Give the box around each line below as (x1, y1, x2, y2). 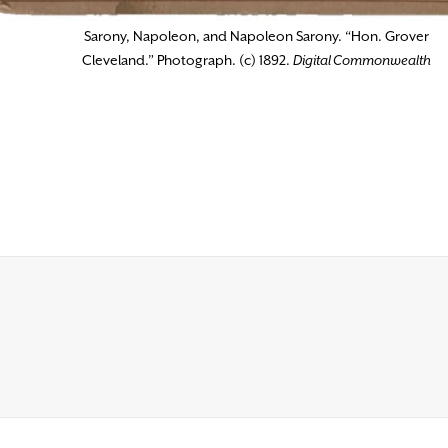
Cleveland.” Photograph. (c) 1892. (82, 51, 294, 68)
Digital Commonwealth (293, 51, 432, 68)
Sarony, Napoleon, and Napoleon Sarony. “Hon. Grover (84, 27, 430, 44)
